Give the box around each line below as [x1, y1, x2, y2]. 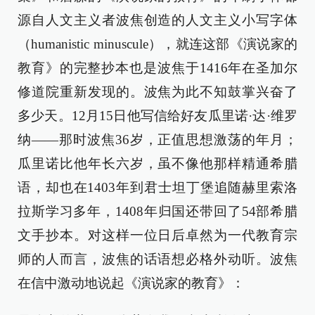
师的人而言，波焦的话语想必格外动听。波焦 [18, 252, 297, 266]
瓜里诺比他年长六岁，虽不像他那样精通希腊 [18, 156, 297, 171]
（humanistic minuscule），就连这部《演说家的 [18, 37, 297, 51]
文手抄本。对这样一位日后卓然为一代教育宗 [18, 228, 297, 243]
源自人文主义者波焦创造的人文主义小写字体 [18, 13, 297, 27]
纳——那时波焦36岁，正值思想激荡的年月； [18, 132, 297, 147]
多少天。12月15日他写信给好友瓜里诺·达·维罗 [18, 108, 297, 123]
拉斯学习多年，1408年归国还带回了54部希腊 [18, 204, 297, 219]
